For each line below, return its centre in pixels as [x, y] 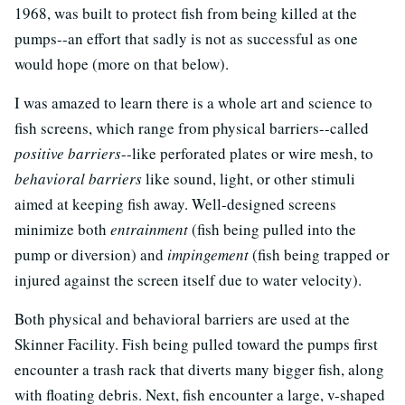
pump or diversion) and [91, 254]
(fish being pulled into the [272, 229]
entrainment [149, 229]
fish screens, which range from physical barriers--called [192, 127]
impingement [208, 254]
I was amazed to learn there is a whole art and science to [193, 102]
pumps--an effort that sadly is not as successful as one [186, 38]
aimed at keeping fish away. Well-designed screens [175, 203]
